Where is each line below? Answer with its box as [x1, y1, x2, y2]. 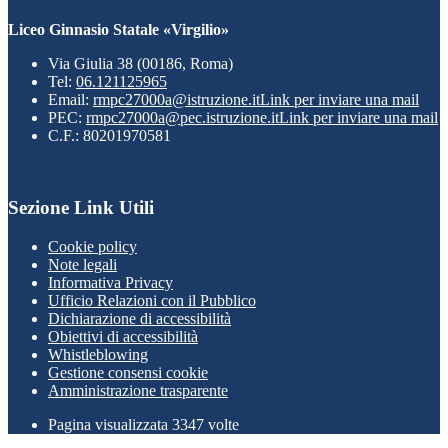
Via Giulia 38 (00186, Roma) [48, 54, 233, 72]
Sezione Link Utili [8, 197, 154, 219]
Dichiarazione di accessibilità [48, 309, 231, 327]
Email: [48, 90, 93, 108]
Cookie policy [48, 237, 137, 255]
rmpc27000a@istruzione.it [93, 90, 260, 108]
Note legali [48, 255, 117, 273]
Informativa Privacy [48, 273, 173, 291]
